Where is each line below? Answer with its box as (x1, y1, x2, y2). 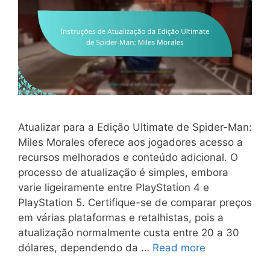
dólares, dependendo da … (18, 241, 152, 254)
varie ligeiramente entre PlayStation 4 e (18, 181, 209, 193)
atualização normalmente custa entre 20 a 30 (18, 226, 239, 239)
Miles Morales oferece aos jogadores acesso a (18, 136, 243, 148)
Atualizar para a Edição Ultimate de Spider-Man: (18, 121, 252, 133)
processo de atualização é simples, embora (18, 166, 228, 178)
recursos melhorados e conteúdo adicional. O (18, 151, 238, 163)
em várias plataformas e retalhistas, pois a (18, 211, 224, 224)
